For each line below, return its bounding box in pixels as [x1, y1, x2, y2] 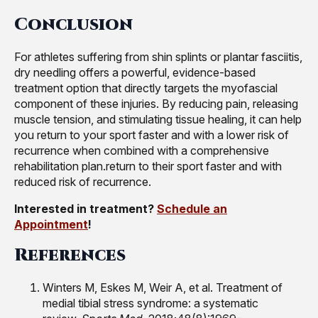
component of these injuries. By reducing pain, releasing [14, 96, 298, 111]
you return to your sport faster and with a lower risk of [14, 127, 289, 142]
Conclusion [14, 13, 133, 36]
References [14, 244, 126, 268]
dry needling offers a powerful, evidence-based [14, 65, 256, 79]
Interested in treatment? [14, 201, 157, 216]
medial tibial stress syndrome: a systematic [43, 296, 258, 311]
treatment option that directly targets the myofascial [14, 80, 278, 95]
